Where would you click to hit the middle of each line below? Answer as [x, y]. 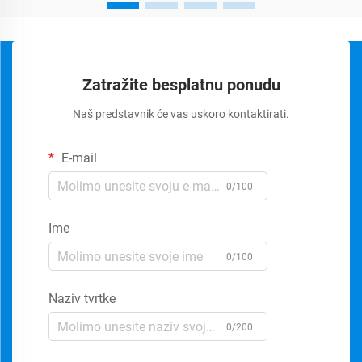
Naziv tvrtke [82, 299]
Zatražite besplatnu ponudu [181, 85]
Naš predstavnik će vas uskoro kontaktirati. [181, 114]
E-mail [78, 158]
